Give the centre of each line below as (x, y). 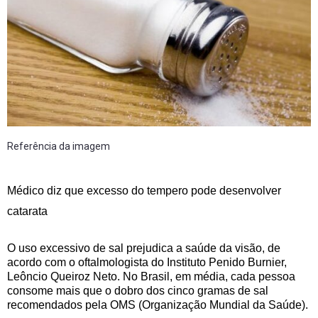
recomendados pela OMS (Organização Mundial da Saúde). (158, 305)
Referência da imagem (59, 146)
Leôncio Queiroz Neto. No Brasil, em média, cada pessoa (151, 276)
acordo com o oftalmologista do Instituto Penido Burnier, (147, 262)
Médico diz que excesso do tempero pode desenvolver (144, 190)
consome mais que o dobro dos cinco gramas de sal (138, 290)
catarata (27, 211)
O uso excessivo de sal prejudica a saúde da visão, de (144, 248)
